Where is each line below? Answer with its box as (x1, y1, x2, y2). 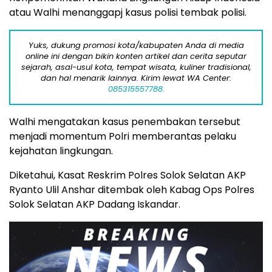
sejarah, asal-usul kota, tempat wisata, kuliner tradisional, (21, 61, 251, 73)
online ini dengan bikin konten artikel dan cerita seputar (25, 50, 246, 62)
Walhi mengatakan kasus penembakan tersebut (9, 115, 240, 129)
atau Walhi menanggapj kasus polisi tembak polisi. (9, 5, 246, 19)
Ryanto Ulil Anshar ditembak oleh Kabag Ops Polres (9, 183, 254, 197)
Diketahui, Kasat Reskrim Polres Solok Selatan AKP (9, 168, 246, 182)
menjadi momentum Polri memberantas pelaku (9, 129, 236, 143)
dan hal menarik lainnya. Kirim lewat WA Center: (41, 72, 231, 84)
